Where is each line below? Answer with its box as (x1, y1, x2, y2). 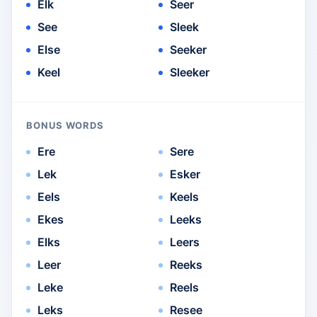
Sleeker (170, 65, 209, 80)
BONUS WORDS (26, 120, 105, 132)
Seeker (170, 42, 207, 57)
